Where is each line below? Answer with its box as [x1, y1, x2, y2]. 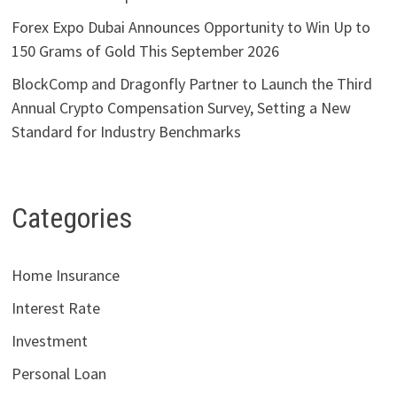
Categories [11, 201, 132, 236]
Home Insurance [11, 264, 120, 285]
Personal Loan [11, 362, 106, 384]
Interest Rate [11, 297, 100, 318]
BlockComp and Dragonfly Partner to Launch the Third [11, 74, 372, 95]
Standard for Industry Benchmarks [11, 121, 241, 143]
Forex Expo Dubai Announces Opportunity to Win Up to [11, 17, 370, 38]
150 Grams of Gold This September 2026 [11, 41, 279, 62]
